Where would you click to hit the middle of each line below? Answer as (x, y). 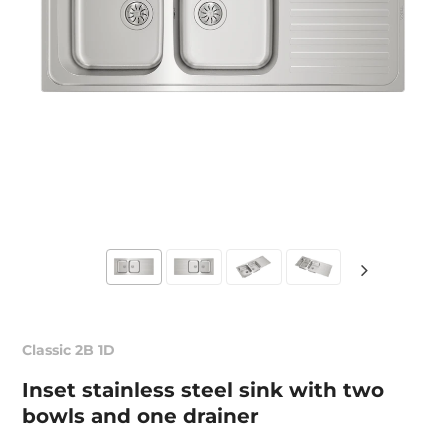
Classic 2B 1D (69, 350)
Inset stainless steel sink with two (203, 390)
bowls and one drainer (141, 416)
